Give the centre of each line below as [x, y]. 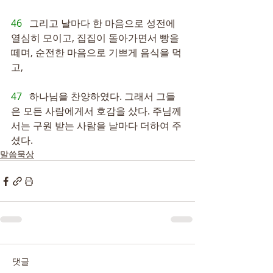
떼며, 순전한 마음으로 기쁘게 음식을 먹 [96, 52]
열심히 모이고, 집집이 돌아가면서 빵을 [96, 38]
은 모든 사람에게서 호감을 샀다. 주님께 [96, 111]
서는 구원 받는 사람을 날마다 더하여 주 [96, 126]
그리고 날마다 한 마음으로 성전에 [104, 23]
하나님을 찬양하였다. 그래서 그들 [102, 96]
